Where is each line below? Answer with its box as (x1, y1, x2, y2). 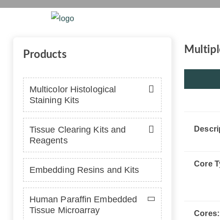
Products (23, 49, 67, 60)
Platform (178, 14, 208, 23)
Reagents (29, 136, 68, 145)
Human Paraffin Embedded (29, 194, 137, 204)
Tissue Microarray (29, 205, 100, 215)
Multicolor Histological (29, 84, 116, 94)
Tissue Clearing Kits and (29, 125, 126, 135)
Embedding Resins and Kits (29, 165, 139, 175)
